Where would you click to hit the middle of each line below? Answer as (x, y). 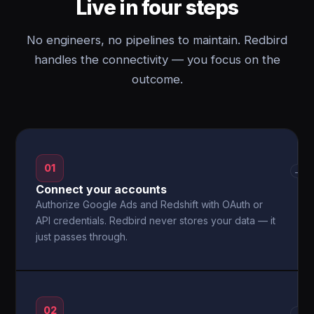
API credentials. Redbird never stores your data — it (156, 220)
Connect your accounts (102, 189)
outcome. (157, 79)
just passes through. (82, 237)
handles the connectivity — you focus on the (157, 60)
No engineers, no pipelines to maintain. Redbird (157, 40)
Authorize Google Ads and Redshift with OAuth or (150, 204)
